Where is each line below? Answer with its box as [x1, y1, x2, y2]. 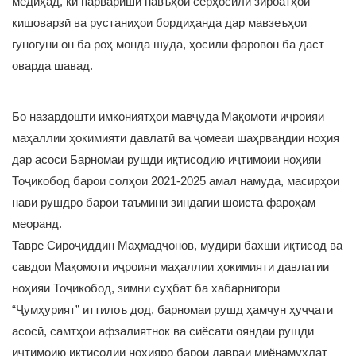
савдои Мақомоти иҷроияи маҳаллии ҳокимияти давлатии [12, 260, 329, 273]
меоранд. [12, 217, 62, 230]
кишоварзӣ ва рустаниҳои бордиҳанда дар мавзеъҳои [12, 16, 307, 29]
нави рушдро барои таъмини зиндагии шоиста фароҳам [12, 195, 315, 209]
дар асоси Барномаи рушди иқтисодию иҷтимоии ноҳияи [12, 153, 321, 166]
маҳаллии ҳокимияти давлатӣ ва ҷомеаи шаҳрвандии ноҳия [12, 131, 339, 145]
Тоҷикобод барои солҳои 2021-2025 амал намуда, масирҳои [12, 174, 339, 188]
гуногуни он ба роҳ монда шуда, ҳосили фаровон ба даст [12, 37, 324, 51]
